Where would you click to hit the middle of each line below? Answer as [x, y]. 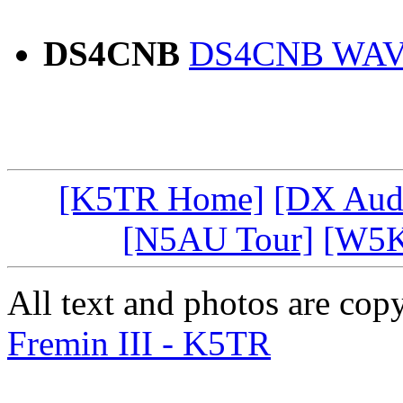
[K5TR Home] [161, 199]
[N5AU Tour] [218, 239]
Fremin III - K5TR [139, 344]
